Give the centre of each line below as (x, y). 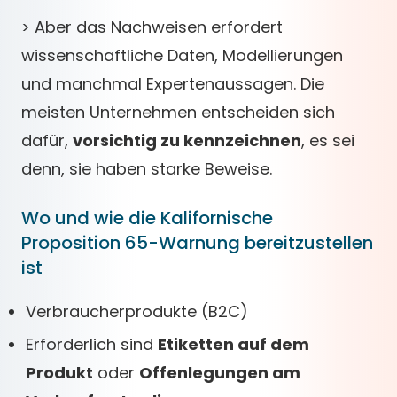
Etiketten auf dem (234, 344)
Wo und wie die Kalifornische (147, 218)
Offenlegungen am (220, 373)
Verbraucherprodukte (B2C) (137, 311)
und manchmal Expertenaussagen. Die (173, 84)
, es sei (328, 140)
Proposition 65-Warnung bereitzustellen (197, 243)
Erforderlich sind (92, 344)
